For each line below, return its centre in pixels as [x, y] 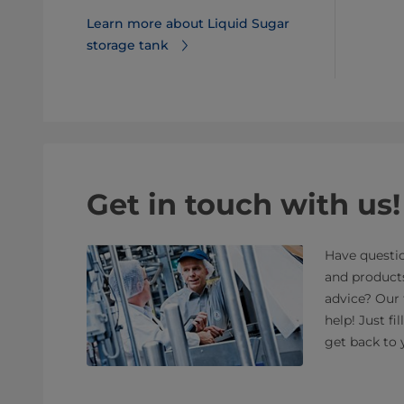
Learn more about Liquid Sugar [188, 23]
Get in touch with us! [243, 204]
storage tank [128, 45]
